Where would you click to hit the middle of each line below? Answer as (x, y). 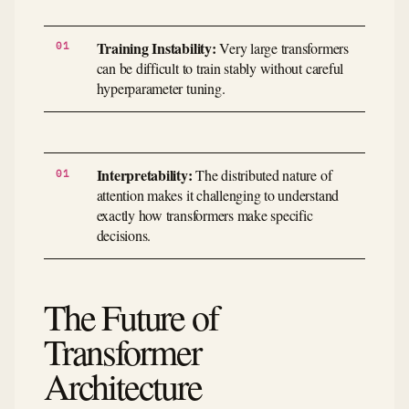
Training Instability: (156, 48)
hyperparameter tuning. (161, 89)
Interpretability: (144, 175)
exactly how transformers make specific (204, 215)
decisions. (124, 236)
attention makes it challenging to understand (218, 195)
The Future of (131, 316)
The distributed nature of (262, 175)
